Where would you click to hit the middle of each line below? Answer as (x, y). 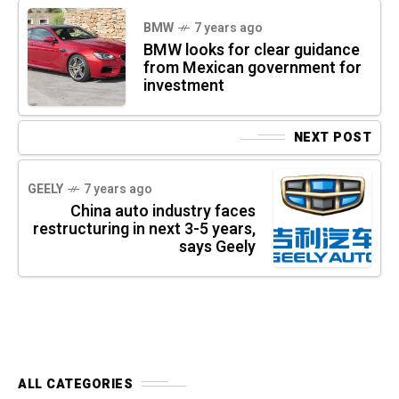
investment (184, 85)
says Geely (217, 247)
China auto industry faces (163, 211)
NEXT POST (332, 137)
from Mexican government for (252, 68)
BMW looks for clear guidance (252, 50)
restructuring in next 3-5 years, (144, 229)
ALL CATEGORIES (75, 384)
